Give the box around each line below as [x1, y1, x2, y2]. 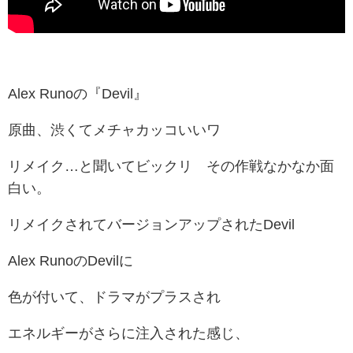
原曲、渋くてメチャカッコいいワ [8, 123, 221, 138]
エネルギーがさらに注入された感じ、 [8, 326, 249, 341]
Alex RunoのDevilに [8, 254, 133, 269]
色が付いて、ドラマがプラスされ [8, 290, 221, 305]
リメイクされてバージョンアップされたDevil [8, 217, 295, 232]
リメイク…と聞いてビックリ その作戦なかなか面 [8, 159, 334, 174]
